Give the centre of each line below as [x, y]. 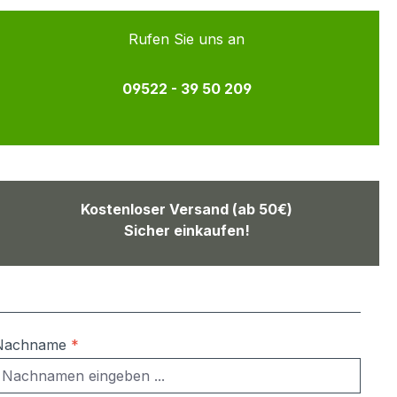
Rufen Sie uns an [187, 39]
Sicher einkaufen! [187, 231]
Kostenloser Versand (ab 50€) [187, 210]
